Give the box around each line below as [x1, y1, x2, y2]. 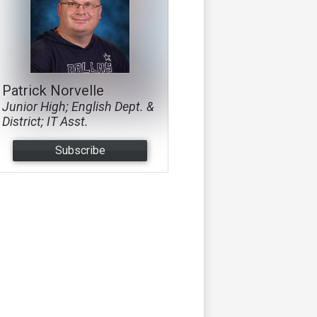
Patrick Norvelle [2, 81, 104, 99]
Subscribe [54, 144, 105, 158]
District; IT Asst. [2, 113, 88, 129]
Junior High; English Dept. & [2, 98, 154, 114]
